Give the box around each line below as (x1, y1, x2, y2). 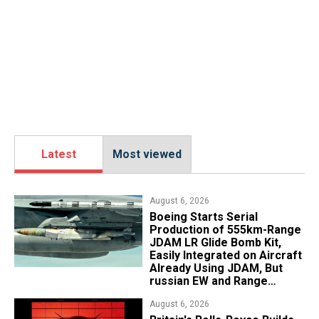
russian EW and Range (149, 274, 268, 288)
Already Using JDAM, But (149, 261, 283, 276)
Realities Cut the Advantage (149, 287, 300, 301)
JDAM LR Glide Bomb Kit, (149, 236, 281, 250)
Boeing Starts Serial (149, 210, 258, 224)
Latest (41, 147, 76, 162)
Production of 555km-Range (149, 223, 301, 237)
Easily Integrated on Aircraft (149, 249, 302, 263)
